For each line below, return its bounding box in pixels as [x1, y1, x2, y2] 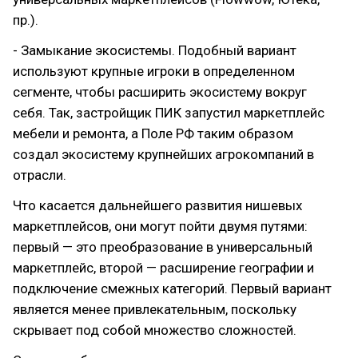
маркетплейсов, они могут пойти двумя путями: [13, 218, 308, 234]
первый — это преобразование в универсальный [13, 239, 312, 255]
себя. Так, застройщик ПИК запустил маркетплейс [13, 105, 324, 121]
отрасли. [13, 167, 66, 183]
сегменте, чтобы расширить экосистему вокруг [13, 84, 307, 100]
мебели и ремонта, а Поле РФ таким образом [13, 125, 293, 141]
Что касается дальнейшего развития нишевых [13, 197, 302, 213]
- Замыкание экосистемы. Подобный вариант [13, 42, 296, 58]
